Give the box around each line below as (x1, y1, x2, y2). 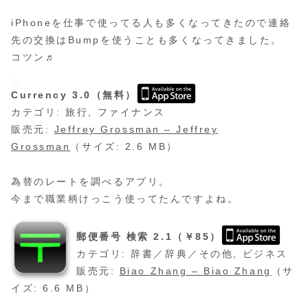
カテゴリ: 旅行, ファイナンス (11, 107, 166, 118)
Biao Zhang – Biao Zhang (119, 265, 272, 276)
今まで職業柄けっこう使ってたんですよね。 (11, 192, 239, 204)
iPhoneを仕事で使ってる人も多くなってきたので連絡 (11, 17, 291, 29)
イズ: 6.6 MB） (11, 282, 96, 294)
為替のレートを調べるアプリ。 (11, 175, 170, 187)
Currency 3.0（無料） (11, 89, 137, 101)
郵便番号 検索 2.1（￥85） (76, 230, 221, 242)
